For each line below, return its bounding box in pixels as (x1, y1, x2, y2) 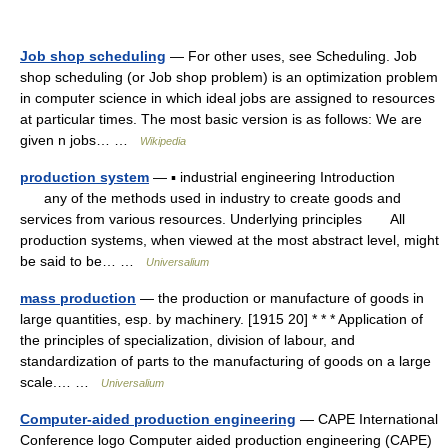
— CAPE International (296, 411, 438, 427)
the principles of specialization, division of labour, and (20, 332, 355, 348)
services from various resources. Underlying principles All (20, 211, 405, 227)
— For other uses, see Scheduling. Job (166, 48, 417, 64)
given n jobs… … (20, 132, 140, 148)
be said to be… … (20, 253, 146, 269)
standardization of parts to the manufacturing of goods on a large (20, 353, 431, 369)
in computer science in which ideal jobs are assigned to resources (20, 90, 435, 106)
